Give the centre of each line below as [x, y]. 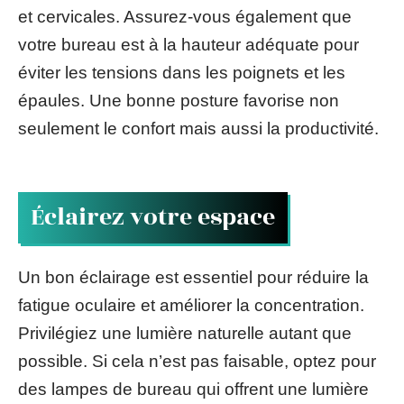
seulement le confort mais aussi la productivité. [198, 129]
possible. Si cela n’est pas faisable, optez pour [197, 361]
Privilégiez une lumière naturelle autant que [185, 333]
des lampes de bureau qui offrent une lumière [193, 389]
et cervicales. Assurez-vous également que [185, 17]
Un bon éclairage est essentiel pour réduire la [193, 277]
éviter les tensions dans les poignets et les [182, 73]
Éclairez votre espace [153, 217]
